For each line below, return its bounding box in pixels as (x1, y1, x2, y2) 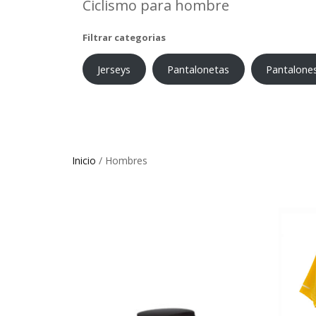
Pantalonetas (167, 62, 230, 76)
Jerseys (97, 62, 131, 76)
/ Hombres (96, 154, 147, 167)
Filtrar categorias (83, 31, 166, 44)
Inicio (72, 154, 96, 167)
